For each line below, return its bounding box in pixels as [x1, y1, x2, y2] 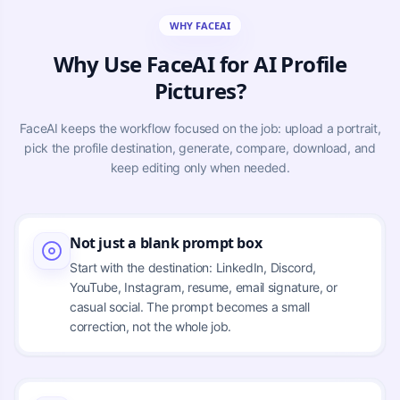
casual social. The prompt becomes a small [70, 298, 310, 314]
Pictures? [154, 75, 246, 105]
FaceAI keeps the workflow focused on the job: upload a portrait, [19, 120, 381, 136]
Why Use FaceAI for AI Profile [53, 48, 347, 79]
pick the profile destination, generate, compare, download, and [24, 139, 376, 155]
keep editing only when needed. [110, 159, 290, 175]
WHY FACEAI [170, 18, 230, 32]
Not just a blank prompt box [70, 232, 262, 253]
